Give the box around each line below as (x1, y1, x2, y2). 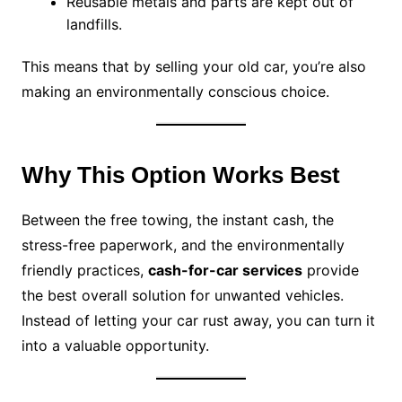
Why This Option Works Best (21, 162, 340, 189)
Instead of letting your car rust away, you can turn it (21, 311, 375, 330)
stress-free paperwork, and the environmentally (21, 236, 345, 255)
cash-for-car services (147, 261, 302, 280)
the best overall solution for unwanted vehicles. (21, 286, 344, 305)
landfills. (66, 15, 122, 34)
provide (301, 261, 359, 280)
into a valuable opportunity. (21, 336, 209, 355)
